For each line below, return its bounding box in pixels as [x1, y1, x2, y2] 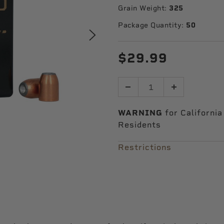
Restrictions [118, 142, 171, 152]
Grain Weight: [118, 4, 167, 12]
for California [162, 108, 222, 117]
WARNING [118, 108, 162, 117]
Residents [118, 120, 161, 129]
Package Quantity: [118, 21, 184, 29]
